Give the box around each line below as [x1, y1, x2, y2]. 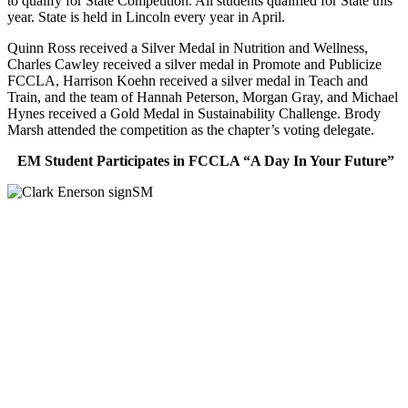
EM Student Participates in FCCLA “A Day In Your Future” [17, 152, 394, 168]
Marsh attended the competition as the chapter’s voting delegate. [7, 121, 374, 138]
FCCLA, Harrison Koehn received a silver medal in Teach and [7, 72, 368, 88]
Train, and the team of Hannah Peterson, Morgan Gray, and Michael [7, 88, 398, 105]
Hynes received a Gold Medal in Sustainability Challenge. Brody [7, 105, 381, 121]
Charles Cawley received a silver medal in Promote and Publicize [7, 56, 382, 72]
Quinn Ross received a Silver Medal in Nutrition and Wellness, [7, 39, 368, 56]
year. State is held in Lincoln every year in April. [7, 8, 285, 25]
